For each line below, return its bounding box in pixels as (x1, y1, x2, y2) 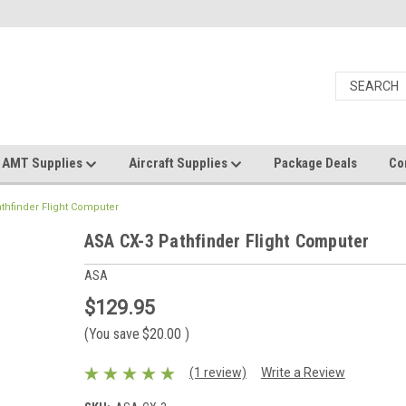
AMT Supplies (2, 155, 85, 171)
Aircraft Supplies (129, 155, 230, 171)
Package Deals (274, 155, 357, 171)
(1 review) (188, 365, 246, 381)
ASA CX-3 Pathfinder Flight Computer (83, 230, 370, 252)
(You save (83, 324, 140, 343)
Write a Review (260, 365, 345, 381)
